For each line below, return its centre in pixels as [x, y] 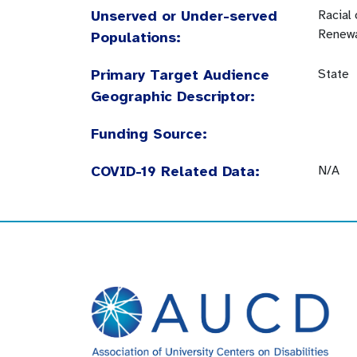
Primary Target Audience [180, 75]
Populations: [136, 37]
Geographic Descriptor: [173, 96]
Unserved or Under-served [184, 16]
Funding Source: [149, 134]
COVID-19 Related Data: [175, 171]
